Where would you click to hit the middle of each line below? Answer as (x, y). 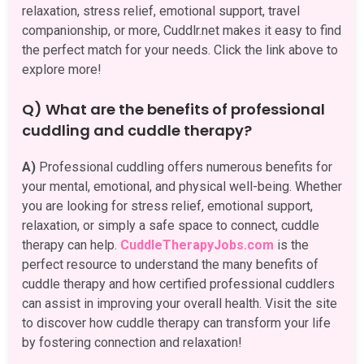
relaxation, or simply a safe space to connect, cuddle (171, 225)
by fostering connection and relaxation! (132, 342)
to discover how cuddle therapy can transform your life (176, 323)
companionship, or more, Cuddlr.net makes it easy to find (182, 30)
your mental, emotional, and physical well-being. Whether (182, 186)
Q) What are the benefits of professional (173, 109)
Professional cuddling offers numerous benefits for (184, 167)
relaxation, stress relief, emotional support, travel (161, 11)
